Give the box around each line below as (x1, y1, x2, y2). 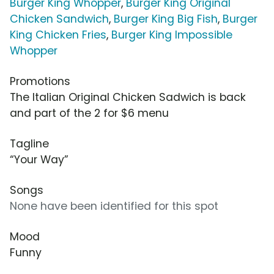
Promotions (10, 74, 70, 89)
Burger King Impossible (111, 28, 232, 43)
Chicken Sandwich (10, 12, 109, 27)
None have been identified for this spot (10, 199, 218, 214)
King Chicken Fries (10, 28, 106, 43)
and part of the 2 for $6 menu (10, 106, 169, 121)
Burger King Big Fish (114, 12, 218, 27)
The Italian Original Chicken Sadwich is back (10, 90, 246, 105)
